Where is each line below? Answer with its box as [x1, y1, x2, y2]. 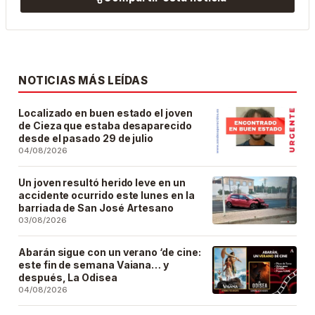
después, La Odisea [18, 271, 117, 284]
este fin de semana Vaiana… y [18, 259, 169, 271]
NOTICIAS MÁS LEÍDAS [18, 74, 148, 88]
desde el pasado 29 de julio [18, 132, 154, 145]
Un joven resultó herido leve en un [18, 176, 186, 189]
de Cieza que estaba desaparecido [18, 120, 192, 132]
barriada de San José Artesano [18, 202, 174, 214]
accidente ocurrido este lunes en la [18, 189, 195, 202]
